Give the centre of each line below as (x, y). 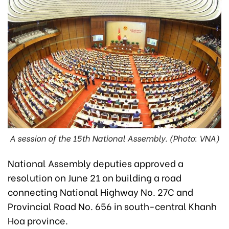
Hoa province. (38, 220)
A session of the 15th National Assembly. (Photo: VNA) (114, 138)
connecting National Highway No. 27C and (100, 192)
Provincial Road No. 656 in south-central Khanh (112, 206)
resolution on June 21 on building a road (95, 177)
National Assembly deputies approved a (96, 163)
